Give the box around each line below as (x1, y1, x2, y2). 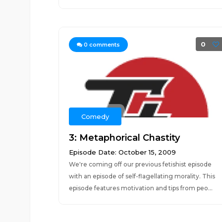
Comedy (81, 112, 109, 120)
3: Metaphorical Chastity (68, 132, 180, 143)
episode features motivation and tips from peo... (68, 184, 213, 192)
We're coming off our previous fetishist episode (68, 161, 212, 168)
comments (87, 41, 120, 48)
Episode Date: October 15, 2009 (68, 148, 176, 156)
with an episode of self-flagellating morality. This (68, 172, 215, 180)
